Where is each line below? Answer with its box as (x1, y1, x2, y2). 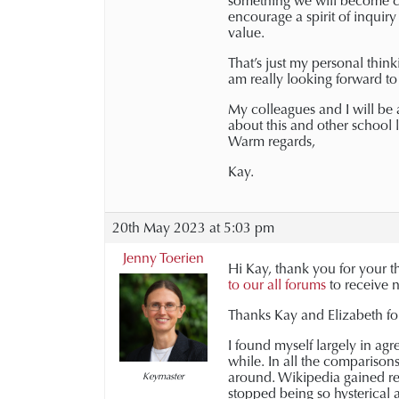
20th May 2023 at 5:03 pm (112, 219, 274, 236)
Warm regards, (228, 133, 315, 150)
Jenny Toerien (123, 249, 204, 266)
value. (228, 24, 265, 41)
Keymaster (142, 370, 184, 382)
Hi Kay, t (228, 260, 279, 277)
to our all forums (228, 276, 326, 293)
